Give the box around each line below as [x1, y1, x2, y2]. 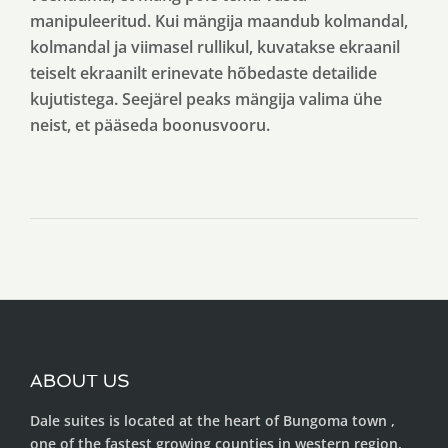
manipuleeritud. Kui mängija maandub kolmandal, [30, 10, 408, 32]
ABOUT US [30, 370, 130, 391]
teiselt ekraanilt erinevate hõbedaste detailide [30, 62, 377, 84]
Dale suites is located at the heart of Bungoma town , [30, 411, 395, 430]
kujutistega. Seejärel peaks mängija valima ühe [30, 88, 382, 110]
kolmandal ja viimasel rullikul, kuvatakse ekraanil [30, 36, 400, 58]
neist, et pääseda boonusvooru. [30, 114, 270, 136]
